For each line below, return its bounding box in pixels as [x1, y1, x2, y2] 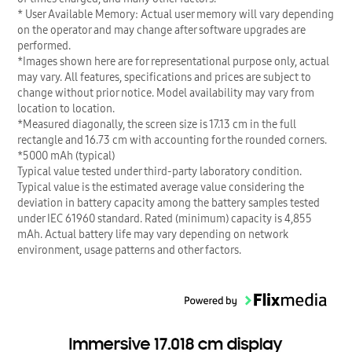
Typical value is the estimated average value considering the [17, 179, 304, 196]
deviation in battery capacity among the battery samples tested [17, 195, 320, 211]
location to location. [17, 101, 115, 117]
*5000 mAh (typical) [17, 148, 115, 164]
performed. [17, 38, 71, 54]
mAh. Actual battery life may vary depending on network [17, 226, 288, 243]
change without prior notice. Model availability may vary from [17, 85, 314, 101]
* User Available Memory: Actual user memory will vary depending [17, 6, 334, 23]
